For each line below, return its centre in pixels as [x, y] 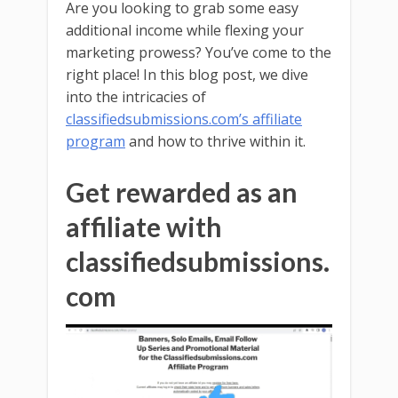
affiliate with [144, 226]
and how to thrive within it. [215, 141]
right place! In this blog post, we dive [187, 74]
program [96, 141]
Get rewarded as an [182, 191]
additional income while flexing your [185, 30]
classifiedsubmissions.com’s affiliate [184, 119]
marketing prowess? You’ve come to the [199, 52]
